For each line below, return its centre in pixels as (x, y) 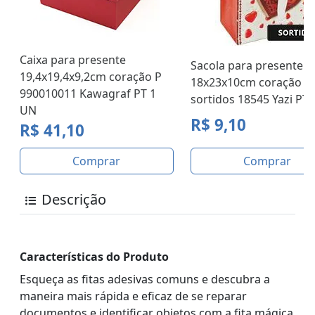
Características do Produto (94, 257)
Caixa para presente (73, 60)
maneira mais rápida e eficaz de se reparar (133, 296)
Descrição (74, 200)
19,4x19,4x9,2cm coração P (91, 77)
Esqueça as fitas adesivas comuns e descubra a (145, 279)
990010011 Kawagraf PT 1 (88, 94)
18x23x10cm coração (246, 83)
